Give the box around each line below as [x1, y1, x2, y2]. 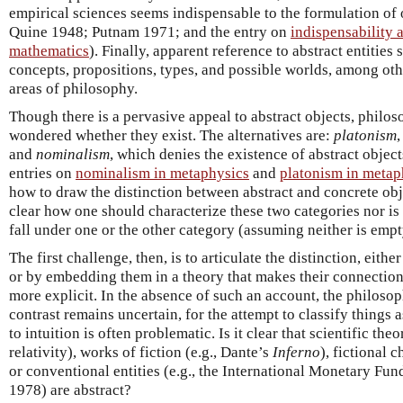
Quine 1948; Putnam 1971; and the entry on [9, 23, 291, 40]
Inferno [273, 344, 320, 361]
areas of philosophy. [9, 80, 138, 97]
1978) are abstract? [9, 381, 131, 399]
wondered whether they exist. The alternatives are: [9, 127, 334, 144]
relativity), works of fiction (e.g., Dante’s [9, 344, 273, 361]
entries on [9, 165, 76, 182]
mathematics [9, 42, 89, 59]
